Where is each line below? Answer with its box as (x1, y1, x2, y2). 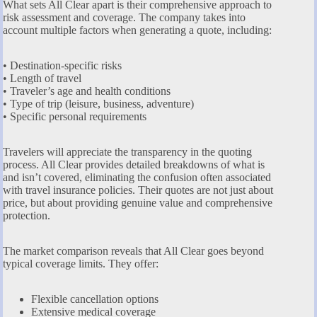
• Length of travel (3, 71, 81, 84)
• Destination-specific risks (3, 59, 122, 71)
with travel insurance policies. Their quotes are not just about (3, 183, 273, 196)
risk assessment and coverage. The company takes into (3, 11, 246, 23)
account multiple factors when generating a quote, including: (3, 23, 272, 36)
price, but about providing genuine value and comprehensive (3, 196, 272, 209)
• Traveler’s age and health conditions (3, 84, 171, 97)
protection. (3, 209, 50, 221)
